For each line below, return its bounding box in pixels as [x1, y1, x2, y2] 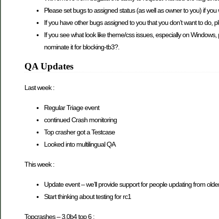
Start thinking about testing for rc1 [44, 193, 131, 201]
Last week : [24, 84, 54, 92]
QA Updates [24, 61, 73, 72]
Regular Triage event [44, 104, 99, 112]
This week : [24, 160, 54, 169]
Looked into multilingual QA [44, 140, 115, 149]
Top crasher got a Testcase [44, 128, 115, 136]
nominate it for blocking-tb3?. [44, 43, 119, 51]
